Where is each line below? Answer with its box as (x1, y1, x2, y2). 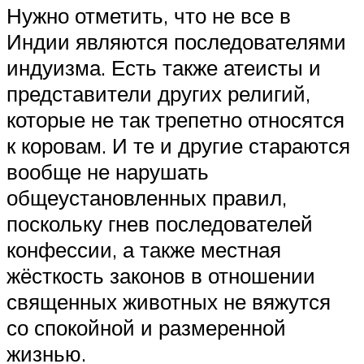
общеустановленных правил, (6, 184, 287, 211)
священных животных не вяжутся (6, 288, 331, 315)
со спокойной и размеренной (6, 314, 286, 341)
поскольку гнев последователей (6, 210, 313, 237)
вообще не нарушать (6, 158, 209, 185)
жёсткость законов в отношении (6, 262, 315, 289)
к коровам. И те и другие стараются (6, 132, 350, 159)
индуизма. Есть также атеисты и (6, 54, 321, 81)
